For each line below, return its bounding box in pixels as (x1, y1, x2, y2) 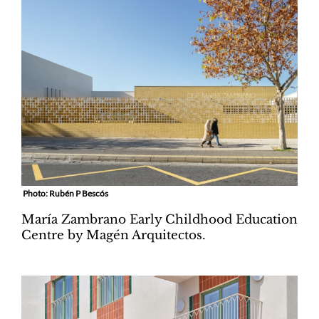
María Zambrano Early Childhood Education (21, 211, 298, 227)
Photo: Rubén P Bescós (21, 187, 108, 199)
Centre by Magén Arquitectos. (21, 227, 206, 243)
